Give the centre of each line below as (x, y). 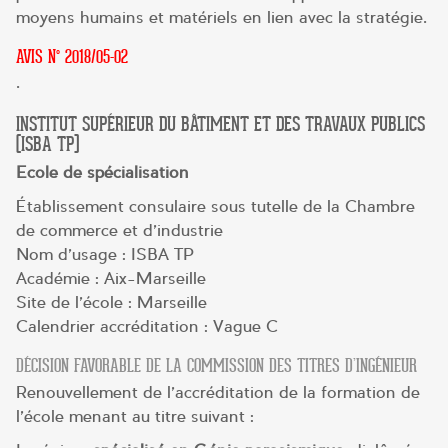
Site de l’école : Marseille (111, 303)
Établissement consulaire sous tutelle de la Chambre (215, 207)
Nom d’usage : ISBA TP (105, 255)
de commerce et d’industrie (119, 231)
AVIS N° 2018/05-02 (72, 56)
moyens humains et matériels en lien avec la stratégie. (221, 17)
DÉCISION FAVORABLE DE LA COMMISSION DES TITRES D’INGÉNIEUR (216, 366)
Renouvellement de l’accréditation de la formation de (218, 392)
